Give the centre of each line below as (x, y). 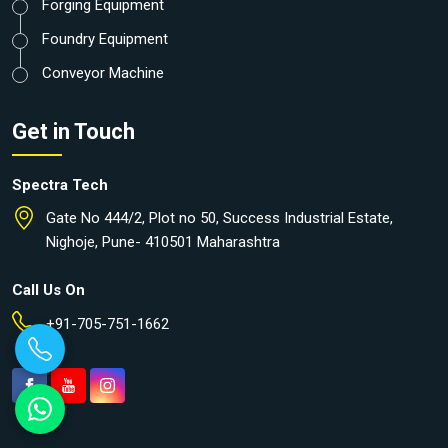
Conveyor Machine (103, 73)
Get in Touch (73, 132)
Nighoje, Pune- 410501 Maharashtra (163, 242)
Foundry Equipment (105, 39)
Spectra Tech (60, 185)
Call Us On (48, 290)
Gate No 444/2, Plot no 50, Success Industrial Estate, (219, 218)
